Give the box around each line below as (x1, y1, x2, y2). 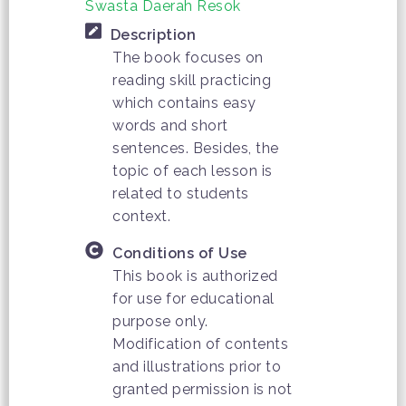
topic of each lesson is (112, 161, 273, 179)
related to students (112, 184, 249, 202)
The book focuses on (112, 48, 264, 66)
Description (110, 25, 196, 43)
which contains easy (112, 93, 256, 111)
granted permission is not (112, 380, 293, 398)
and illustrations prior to (112, 357, 281, 375)
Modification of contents (112, 334, 288, 353)
